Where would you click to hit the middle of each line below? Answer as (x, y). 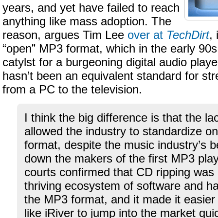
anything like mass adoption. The (87, 21)
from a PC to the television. (72, 90)
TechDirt (188, 35)
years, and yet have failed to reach (91, 8)
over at (147, 35)
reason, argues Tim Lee (65, 35)
